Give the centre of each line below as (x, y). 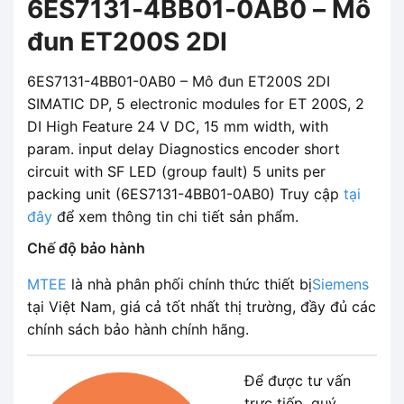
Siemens (340, 284)
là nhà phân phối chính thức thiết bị (189, 284)
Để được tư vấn (298, 380)
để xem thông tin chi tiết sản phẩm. (175, 216)
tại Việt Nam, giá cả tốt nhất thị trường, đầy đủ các (202, 306)
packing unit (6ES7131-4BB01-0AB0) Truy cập (185, 193)
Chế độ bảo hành (86, 248)
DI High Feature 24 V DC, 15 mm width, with (178, 126)
